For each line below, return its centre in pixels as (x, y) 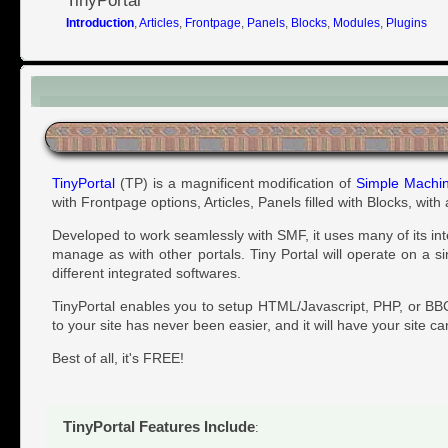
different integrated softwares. (146, 272)
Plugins (406, 22)
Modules (356, 22)
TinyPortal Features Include (159, 426)
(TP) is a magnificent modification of (236, 182)
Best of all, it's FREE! (118, 357)
